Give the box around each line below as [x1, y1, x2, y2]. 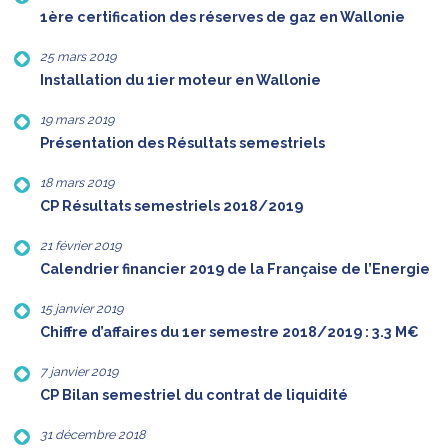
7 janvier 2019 [40, 364, 118, 380]
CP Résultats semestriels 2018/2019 [40, 198, 303, 215]
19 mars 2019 [40, 112, 114, 128]
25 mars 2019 [40, 49, 116, 65]
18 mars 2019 [40, 175, 114, 191]
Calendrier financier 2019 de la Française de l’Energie [40, 261, 430, 278]
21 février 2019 [40, 238, 121, 254]
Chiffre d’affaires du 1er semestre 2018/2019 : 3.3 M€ [40, 324, 419, 341]
